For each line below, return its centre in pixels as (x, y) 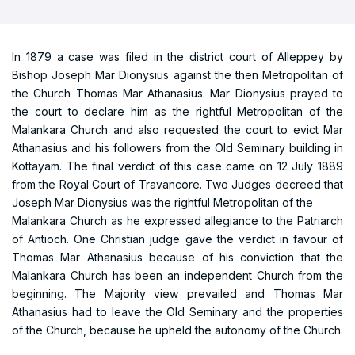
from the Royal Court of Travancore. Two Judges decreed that (177, 184)
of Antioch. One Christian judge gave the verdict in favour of (177, 239)
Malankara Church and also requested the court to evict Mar (177, 130)
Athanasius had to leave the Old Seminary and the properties (177, 312)
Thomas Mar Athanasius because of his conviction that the (177, 257)
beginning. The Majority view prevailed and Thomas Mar (177, 294)
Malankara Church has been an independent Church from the (177, 275)
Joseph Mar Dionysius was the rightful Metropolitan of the (162, 202)
